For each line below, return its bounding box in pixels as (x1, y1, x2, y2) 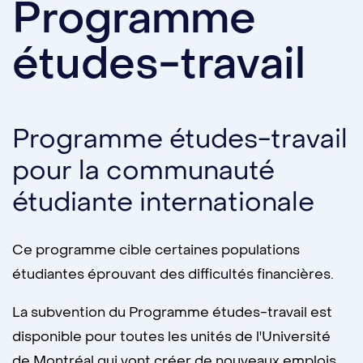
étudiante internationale (12, 186, 314, 220)
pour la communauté (12, 154, 275, 188)
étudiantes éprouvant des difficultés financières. (12, 266, 334, 284)
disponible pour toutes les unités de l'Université (12, 328, 331, 346)
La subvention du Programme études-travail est (12, 304, 332, 322)
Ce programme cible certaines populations (12, 241, 300, 259)
